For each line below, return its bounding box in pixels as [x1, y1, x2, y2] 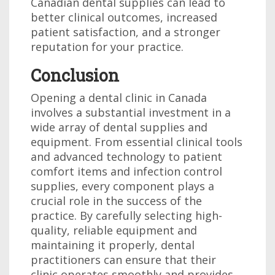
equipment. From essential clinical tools [31, 134, 242, 149]
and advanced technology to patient [31, 149, 222, 164]
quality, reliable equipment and [31, 223, 197, 238]
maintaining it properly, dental [31, 238, 195, 252]
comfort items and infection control [31, 164, 222, 179]
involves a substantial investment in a [31, 105, 231, 120]
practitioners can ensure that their [31, 252, 216, 267]
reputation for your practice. [31, 39, 184, 54]
